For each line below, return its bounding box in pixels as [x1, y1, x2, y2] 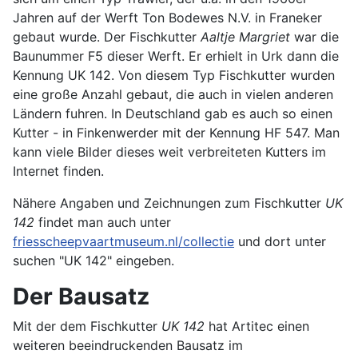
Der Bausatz [13, 282, 149, 310]
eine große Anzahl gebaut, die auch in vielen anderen [13, 86, 333, 102]
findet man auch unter [34, 214, 171, 230]
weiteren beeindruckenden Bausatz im [13, 337, 243, 353]
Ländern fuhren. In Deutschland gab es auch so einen [13, 105, 332, 121]
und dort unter [234, 233, 326, 249]
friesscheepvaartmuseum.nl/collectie [13, 233, 234, 249]
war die [290, 29, 339, 45]
